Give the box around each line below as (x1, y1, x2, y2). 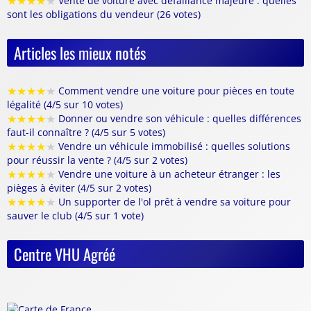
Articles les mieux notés (14, 41, 146, 65)
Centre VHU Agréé (14, 242, 115, 266)
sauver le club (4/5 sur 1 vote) (7, 209, 144, 223)
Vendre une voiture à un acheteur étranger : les (56, 167, 280, 181)
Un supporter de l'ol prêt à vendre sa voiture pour (56, 195, 291, 209)
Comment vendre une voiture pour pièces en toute (56, 84, 294, 98)
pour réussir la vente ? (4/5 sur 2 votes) (7, 153, 187, 167)
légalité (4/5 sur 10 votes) (7, 98, 123, 112)
